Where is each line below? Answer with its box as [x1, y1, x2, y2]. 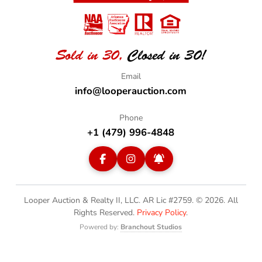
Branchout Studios [120, 221, 182, 231]
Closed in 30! [123, 46, 206, 64]
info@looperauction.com [75, 83, 187, 97]
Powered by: [80, 221, 121, 231]
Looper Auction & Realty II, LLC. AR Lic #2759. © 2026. [23, 194, 225, 205]
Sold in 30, [56, 46, 123, 64]
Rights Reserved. [74, 206, 137, 218]
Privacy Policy [137, 206, 187, 218]
